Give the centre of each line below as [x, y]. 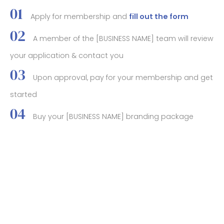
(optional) [28, 133]
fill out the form [159, 16]
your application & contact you [67, 55]
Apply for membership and [80, 16]
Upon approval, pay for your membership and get [123, 77]
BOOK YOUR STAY [79, 167]
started [23, 94]
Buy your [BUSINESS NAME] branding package [113, 116]
